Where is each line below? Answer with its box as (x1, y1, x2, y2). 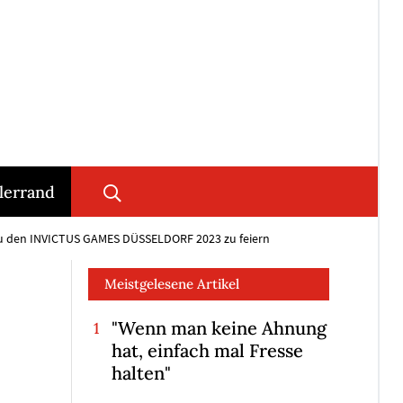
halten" (111, 362, 171, 385)
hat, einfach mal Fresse (111, 339, 303, 363)
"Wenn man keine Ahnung (111, 317, 327, 340)
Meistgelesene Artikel (104, 275, 239, 293)
